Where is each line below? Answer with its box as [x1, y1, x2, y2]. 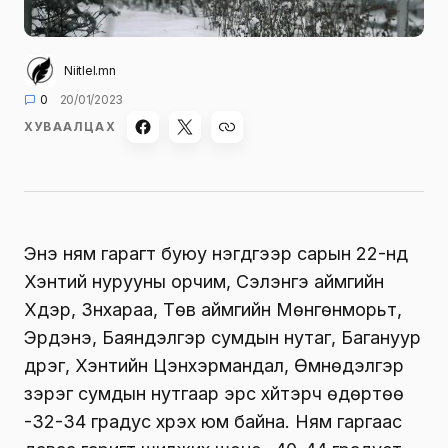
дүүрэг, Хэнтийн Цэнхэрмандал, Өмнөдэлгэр [24, 354, 404, 376]
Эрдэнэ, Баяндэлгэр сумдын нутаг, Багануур [24, 326, 421, 348]
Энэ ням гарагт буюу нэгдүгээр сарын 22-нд [24, 242, 408, 264]
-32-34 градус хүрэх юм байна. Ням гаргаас [24, 410, 402, 432]
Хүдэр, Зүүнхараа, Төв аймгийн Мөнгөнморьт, [24, 298, 402, 320]
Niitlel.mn [64, 62, 116, 78]
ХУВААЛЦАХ [24, 118, 116, 134]
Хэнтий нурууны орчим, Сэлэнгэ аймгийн [24, 270, 384, 292]
